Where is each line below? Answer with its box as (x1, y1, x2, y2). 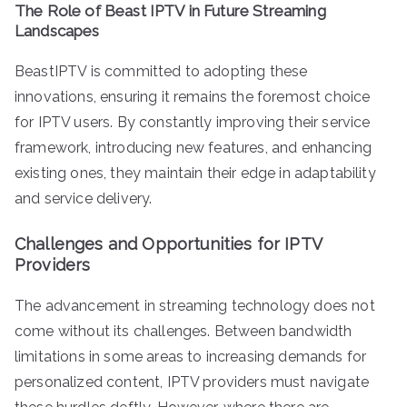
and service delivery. (15, 189, 153, 207)
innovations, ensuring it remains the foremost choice (15, 87, 371, 105)
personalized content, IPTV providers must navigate (15, 372, 370, 391)
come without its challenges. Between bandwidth (15, 322, 352, 340)
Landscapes (15, 21, 100, 40)
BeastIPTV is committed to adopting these (15, 62, 308, 80)
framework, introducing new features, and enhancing (15, 138, 372, 156)
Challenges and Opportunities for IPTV (15, 233, 322, 253)
